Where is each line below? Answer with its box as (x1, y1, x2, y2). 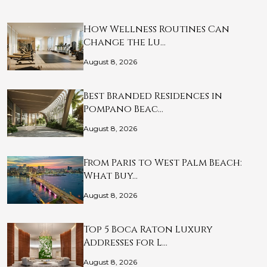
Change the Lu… (83, 36, 166, 49)
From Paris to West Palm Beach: (83, 156, 242, 170)
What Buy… (83, 169, 138, 183)
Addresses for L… (83, 236, 167, 250)
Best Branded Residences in (83, 89, 222, 103)
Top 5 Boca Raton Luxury (83, 223, 213, 237)
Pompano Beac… (83, 103, 163, 116)
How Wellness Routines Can (83, 23, 229, 36)
